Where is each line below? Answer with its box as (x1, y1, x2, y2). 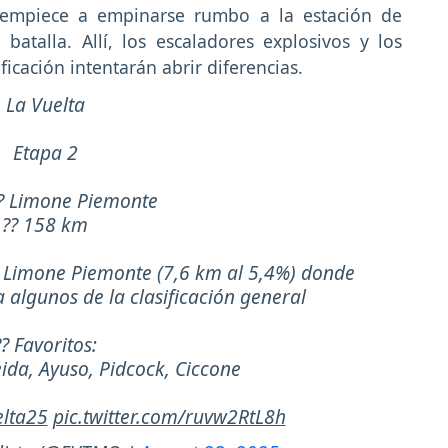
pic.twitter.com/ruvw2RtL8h (52, 402, 286, 430)
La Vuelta (5, 90, 85, 118)
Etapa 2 (12, 138, 78, 166)
